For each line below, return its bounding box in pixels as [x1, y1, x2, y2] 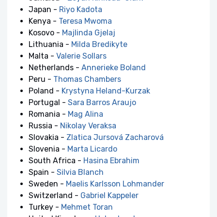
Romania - [29, 109, 68, 119]
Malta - [29, 51, 56, 61]
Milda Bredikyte [71, 40, 127, 49]
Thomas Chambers [53, 75, 121, 84]
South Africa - [29, 156, 83, 165]
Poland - [29, 86, 62, 95]
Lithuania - [29, 40, 71, 49]
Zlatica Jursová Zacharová [66, 133, 164, 142]
